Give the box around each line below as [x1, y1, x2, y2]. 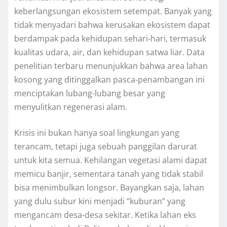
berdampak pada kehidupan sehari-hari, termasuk [14, 33, 206, 45]
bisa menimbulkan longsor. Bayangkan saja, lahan [14, 182, 204, 194]
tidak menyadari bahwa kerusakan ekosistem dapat [14, 19, 210, 31]
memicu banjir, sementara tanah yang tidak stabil [14, 168, 203, 180]
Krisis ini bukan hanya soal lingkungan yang [14, 127, 179, 139]
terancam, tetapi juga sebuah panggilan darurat [14, 141, 197, 153]
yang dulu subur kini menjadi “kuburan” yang [14, 196, 185, 207]
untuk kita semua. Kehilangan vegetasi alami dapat [14, 155, 207, 166]
